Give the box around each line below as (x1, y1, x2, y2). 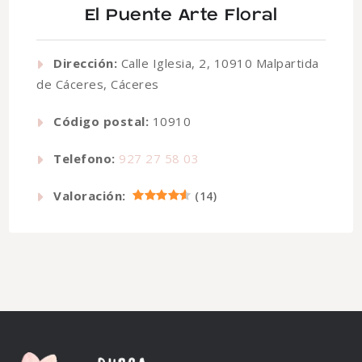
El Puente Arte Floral (84, 6, 278, 25)
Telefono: (53, 150, 116, 167)
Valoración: (53, 187, 126, 204)
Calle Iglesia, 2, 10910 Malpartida (117, 55, 319, 72)
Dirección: (53, 55, 117, 72)
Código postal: (53, 113, 149, 130)
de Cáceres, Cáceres (36, 76, 159, 93)
